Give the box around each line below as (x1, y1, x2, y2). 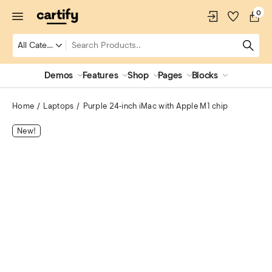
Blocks (191, 70, 218, 81)
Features (82, 70, 118, 81)
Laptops (43, 101, 74, 110)
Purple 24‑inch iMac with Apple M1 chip (83, 101, 228, 110)
